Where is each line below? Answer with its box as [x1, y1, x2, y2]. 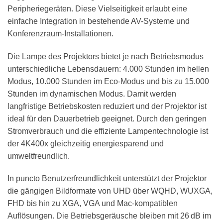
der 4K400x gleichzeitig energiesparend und [7, 139, 164, 148]
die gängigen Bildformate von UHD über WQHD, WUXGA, [7, 187, 213, 196]
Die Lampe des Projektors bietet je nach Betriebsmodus [7, 52, 204, 61]
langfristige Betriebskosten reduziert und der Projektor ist [7, 102, 207, 111]
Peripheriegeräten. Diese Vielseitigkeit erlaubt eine [7, 4, 187, 13]
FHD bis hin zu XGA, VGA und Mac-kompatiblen [7, 199, 178, 208]
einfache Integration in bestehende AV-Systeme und [7, 16, 190, 25]
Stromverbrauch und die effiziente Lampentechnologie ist [7, 126, 208, 135]
